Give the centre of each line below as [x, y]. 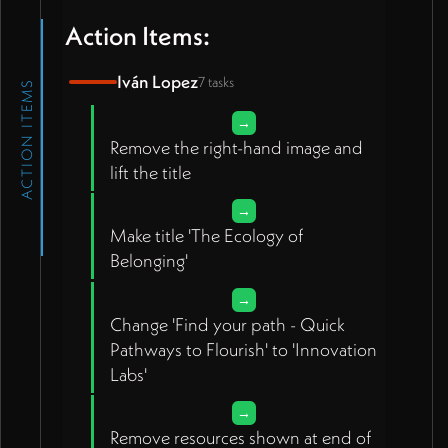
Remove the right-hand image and [236, 147]
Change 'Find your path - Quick [227, 324]
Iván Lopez [157, 81]
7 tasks [215, 81]
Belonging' [148, 261]
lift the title [150, 172]
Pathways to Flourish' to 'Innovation [243, 349]
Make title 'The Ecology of [206, 236]
